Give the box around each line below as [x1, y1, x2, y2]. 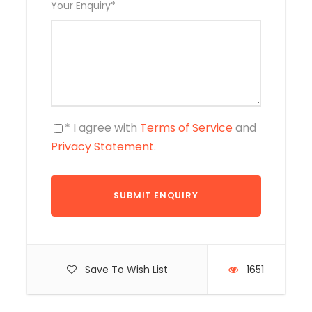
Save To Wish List [84, 263, 168, 276]
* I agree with [65, 120, 140, 136]
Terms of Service [140, 120, 233, 136]
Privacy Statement [51, 139, 154, 155]
